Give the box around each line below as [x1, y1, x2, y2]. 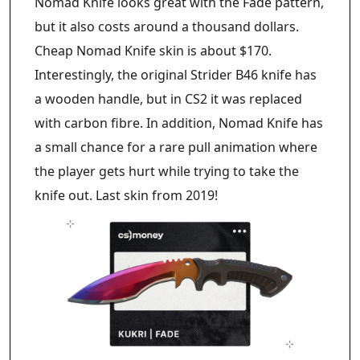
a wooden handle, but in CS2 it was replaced [35, 90, 302, 108]
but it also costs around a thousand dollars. [35, 18, 299, 36]
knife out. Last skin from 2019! [35, 186, 218, 205]
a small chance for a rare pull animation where [35, 138, 317, 157]
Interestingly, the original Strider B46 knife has [35, 66, 317, 84]
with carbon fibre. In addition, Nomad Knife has [35, 114, 323, 133]
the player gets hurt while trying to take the [35, 162, 299, 181]
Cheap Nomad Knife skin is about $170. [35, 42, 272, 60]
